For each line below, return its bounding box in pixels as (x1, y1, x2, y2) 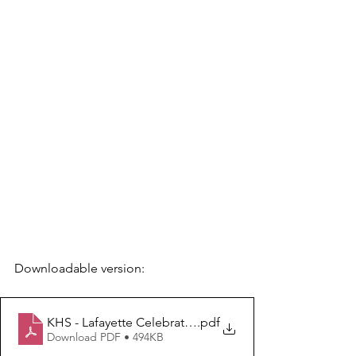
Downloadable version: (14, 261, 148, 277)
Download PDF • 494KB (47, 329, 164, 344)
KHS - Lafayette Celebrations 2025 (47, 314, 237, 330)
